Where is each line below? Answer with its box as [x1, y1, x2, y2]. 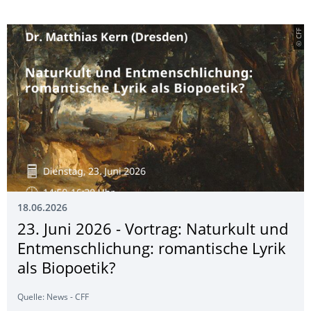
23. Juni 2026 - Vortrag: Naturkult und [17, 223, 288, 238]
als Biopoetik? [17, 262, 115, 277]
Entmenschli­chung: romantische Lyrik [17, 242, 286, 258]
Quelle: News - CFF [17, 294, 89, 302]
